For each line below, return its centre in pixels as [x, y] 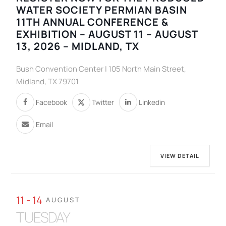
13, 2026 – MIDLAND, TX [78, 46]
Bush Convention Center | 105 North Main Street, [101, 69]
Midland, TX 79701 [48, 82]
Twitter [103, 102]
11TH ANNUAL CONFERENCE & [93, 22]
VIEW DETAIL [180, 156]
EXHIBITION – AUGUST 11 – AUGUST [107, 34]
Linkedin [152, 102]
